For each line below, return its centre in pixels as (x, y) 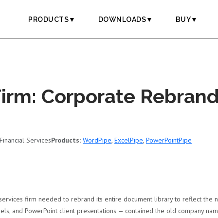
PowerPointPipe (169, 140)
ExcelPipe (129, 140)
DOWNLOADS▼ (126, 19)
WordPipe (97, 140)
